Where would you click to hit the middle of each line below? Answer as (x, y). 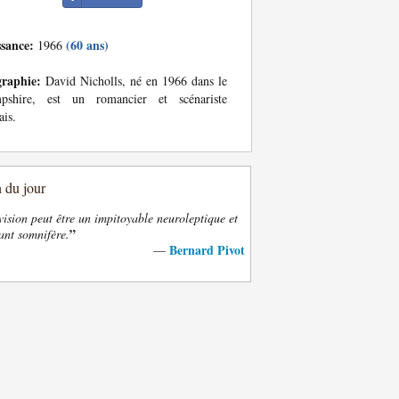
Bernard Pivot (207, 250)
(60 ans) (87, 45)
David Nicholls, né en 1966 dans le (134, 81)
